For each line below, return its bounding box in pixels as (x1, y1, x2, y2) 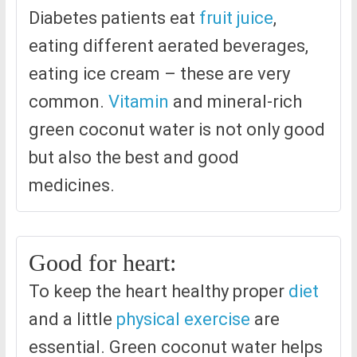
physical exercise (116, 309, 250, 330)
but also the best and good (28, 147, 239, 168)
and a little (28, 309, 116, 330)
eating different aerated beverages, (28, 36, 308, 57)
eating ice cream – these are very (28, 64, 290, 84)
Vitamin (108, 92, 169, 112)
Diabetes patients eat (28, 8, 199, 29)
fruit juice (198, 8, 273, 29)
